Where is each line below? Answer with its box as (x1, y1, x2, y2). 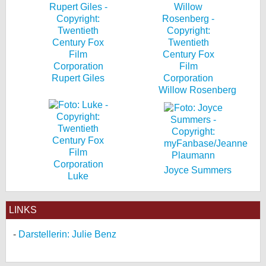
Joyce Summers (163, 165, 232, 175)
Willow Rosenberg (159, 85, 236, 95)
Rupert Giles (52, 73, 104, 83)
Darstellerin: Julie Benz (18, 229, 116, 239)
